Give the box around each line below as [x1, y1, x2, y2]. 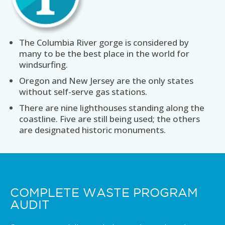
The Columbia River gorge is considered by [19, 37, 189, 49]
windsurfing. [19, 59, 68, 71]
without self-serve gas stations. [19, 86, 147, 98]
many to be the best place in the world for [19, 48, 189, 60]
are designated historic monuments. [19, 124, 166, 136]
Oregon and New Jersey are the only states [19, 75, 193, 87]
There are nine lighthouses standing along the [19, 102, 204, 114]
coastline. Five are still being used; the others [19, 113, 200, 125]
